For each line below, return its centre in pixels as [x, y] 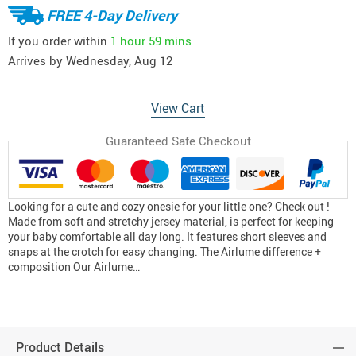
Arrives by [37, 60]
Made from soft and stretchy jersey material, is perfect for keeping [171, 222]
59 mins [170, 40]
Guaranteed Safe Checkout [178, 141]
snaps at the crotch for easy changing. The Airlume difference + [164, 252]
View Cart [178, 108]
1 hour [128, 40]
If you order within [59, 40]
